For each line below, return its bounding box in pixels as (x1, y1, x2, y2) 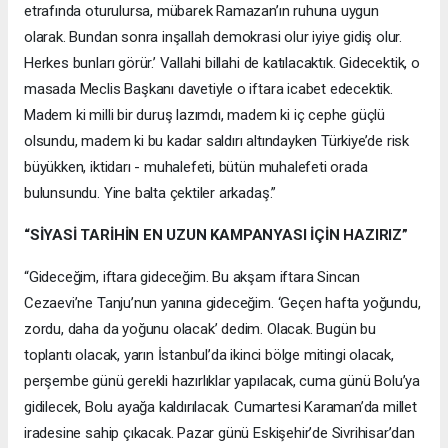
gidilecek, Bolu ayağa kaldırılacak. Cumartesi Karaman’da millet (24, 397, 417, 416)
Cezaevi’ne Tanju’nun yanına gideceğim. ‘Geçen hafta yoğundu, (24, 293, 421, 312)
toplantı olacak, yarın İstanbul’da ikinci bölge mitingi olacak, (24, 345, 394, 364)
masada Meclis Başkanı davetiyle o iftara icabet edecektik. (24, 79, 393, 98)
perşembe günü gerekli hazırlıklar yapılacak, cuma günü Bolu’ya (24, 371, 421, 390)
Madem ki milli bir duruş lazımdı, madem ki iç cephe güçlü (24, 105, 386, 124)
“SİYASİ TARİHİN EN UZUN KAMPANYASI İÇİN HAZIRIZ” (24, 225, 408, 244)
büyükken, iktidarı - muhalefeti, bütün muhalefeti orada (24, 157, 368, 176)
